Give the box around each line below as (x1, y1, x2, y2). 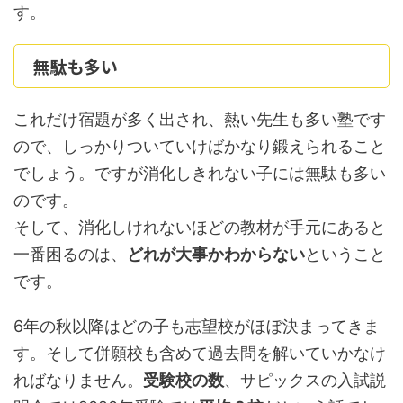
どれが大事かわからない (127, 245, 305, 264)
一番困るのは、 (13, 245, 127, 264)
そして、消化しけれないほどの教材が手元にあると (13, 218, 386, 237)
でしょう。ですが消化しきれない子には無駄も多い (13, 164, 386, 184)
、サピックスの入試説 (224, 371, 386, 390)
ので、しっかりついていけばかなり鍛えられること (13, 137, 386, 157)
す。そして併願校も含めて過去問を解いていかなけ (13, 344, 386, 363)
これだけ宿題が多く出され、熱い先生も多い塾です (13, 110, 386, 130)
